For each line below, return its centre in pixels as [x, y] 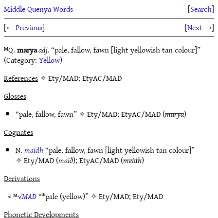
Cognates [18, 132]
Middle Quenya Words [38, 9]
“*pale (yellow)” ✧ [68, 196]
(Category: [21, 60]
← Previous [24, 27]
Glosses [15, 96]
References [21, 78]
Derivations [22, 178]
